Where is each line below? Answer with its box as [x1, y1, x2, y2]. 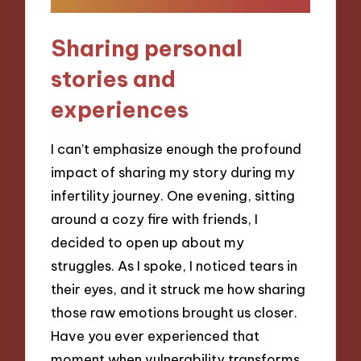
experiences [51, 94, 189, 123]
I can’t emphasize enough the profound [51, 140, 302, 158]
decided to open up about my [51, 234, 245, 251]
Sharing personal [51, 33, 243, 62]
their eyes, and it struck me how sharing [51, 280, 306, 298]
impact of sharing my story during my [51, 164, 296, 181]
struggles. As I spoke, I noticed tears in [51, 257, 298, 275]
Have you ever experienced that [51, 327, 260, 345]
